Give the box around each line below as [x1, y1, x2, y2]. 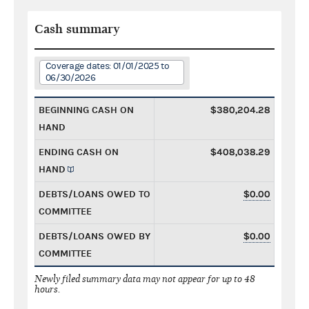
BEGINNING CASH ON [39, 103, 134, 116]
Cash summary [34, 21, 120, 37]
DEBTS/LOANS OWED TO [39, 188, 150, 200]
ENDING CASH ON [39, 146, 119, 158]
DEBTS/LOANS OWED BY [39, 230, 150, 242]
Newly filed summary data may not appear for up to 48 [34, 272, 255, 285]
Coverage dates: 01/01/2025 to [45, 60, 170, 72]
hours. [34, 283, 61, 295]
